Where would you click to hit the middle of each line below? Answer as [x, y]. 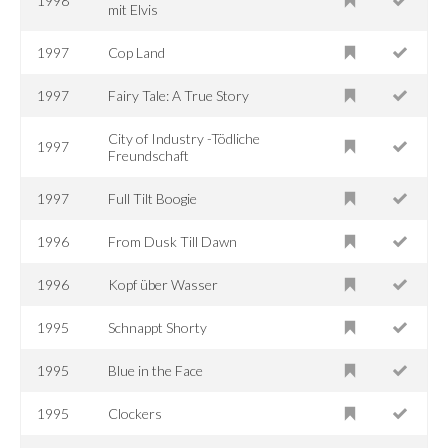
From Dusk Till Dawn [173, 241]
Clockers [135, 413]
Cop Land [137, 52]
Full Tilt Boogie [153, 198]
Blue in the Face [156, 370]
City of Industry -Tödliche [184, 138]
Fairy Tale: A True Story [179, 95]
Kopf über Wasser [163, 284]
